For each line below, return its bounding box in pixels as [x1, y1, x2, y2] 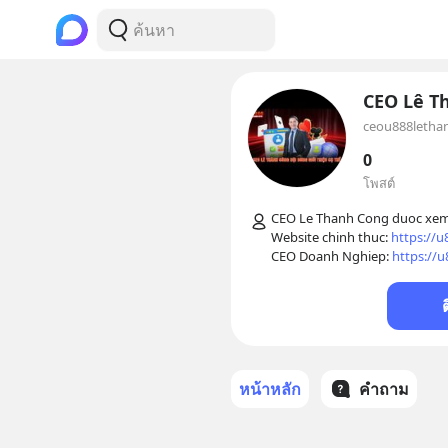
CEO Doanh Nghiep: [270, 247, 392, 265]
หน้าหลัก [238, 378, 301, 400]
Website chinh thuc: [270, 228, 391, 246]
